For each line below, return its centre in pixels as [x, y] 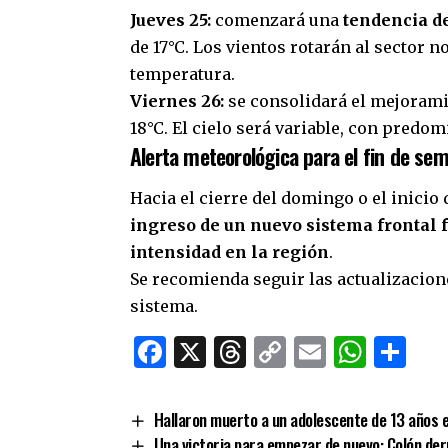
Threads [308, 351]
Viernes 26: [177, 101]
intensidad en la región [229, 251]
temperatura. [182, 74]
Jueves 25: [170, 20]
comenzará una [277, 20]
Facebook [241, 351]
